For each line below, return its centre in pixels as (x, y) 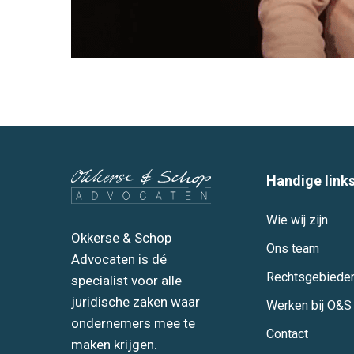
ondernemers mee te (134, 323)
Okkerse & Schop (122, 237)
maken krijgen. (115, 344)
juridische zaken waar (136, 301)
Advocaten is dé (119, 259)
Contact (287, 333)
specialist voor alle (127, 280)
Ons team (292, 248)
